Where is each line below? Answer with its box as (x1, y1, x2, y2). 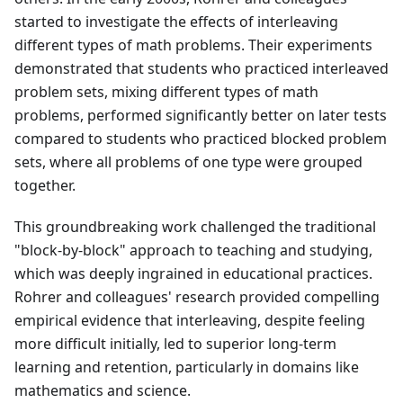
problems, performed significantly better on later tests (14, 105, 387, 126)
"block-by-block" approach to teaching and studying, (14, 240, 372, 261)
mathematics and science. (14, 381, 191, 401)
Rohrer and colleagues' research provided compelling (14, 287, 380, 308)
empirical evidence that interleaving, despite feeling (14, 310, 365, 331)
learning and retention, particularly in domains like (14, 357, 359, 378)
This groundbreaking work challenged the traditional (14, 217, 376, 237)
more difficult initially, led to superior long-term (14, 334, 336, 354)
